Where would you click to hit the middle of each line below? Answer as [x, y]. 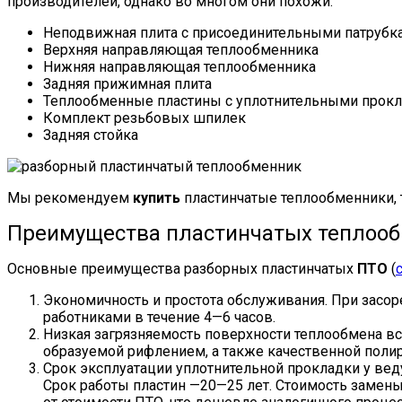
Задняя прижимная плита [127, 83]
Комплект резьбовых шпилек [144, 118]
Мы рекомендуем [70, 197]
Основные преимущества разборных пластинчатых [180, 268]
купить [158, 197]
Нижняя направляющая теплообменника [179, 66]
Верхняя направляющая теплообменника [181, 49]
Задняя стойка [91, 135]
